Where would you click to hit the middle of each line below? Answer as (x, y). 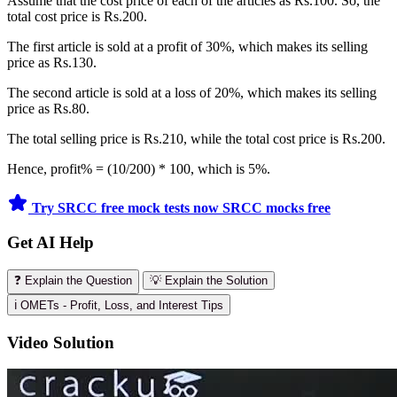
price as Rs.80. (50, 109)
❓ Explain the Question (73, 280)
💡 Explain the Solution (209, 280)
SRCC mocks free (276, 208)
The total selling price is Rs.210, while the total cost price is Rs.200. (196, 139)
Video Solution (61, 342)
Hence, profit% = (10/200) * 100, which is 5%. (139, 169)
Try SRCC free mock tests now (127, 208)
